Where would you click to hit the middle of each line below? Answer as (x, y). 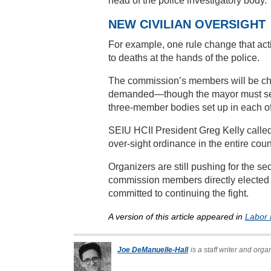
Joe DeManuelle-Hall (153, 250)
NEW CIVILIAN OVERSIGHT (187, 24)
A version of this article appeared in (177, 217)
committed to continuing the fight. (178, 194)
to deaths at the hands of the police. (184, 58)
